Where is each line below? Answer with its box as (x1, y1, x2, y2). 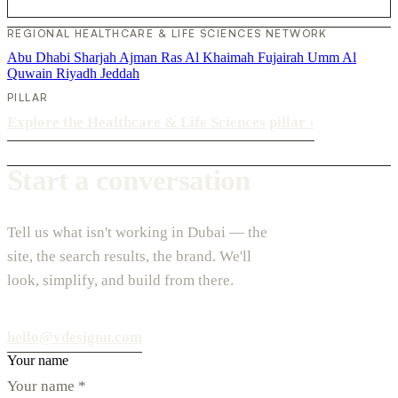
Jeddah (100, 65, 139, 81)
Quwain (7, 65, 56, 81)
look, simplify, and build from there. (7, 271, 234, 289)
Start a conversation (7, 163, 251, 197)
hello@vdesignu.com (7, 328, 142, 346)
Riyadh (56, 65, 100, 81)
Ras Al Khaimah (161, 49, 258, 65)
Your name (7, 352, 68, 368)
